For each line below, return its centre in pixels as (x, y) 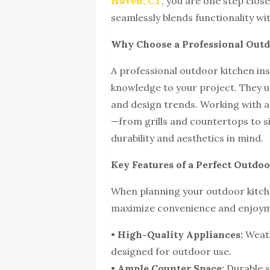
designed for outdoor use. (171, 252)
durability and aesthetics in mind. (187, 138)
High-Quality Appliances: (181, 235)
